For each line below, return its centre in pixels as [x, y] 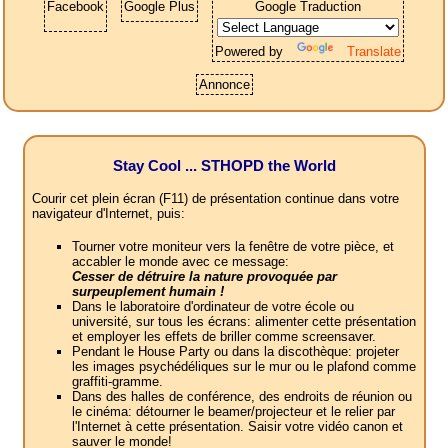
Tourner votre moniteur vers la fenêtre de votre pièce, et [232, 247]
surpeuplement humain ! [147, 292]
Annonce [224, 85]
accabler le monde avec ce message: [180, 262]
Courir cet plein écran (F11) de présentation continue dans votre [215, 199]
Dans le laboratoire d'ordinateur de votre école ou [212, 307]
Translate [374, 52]
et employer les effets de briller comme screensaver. [223, 337]
